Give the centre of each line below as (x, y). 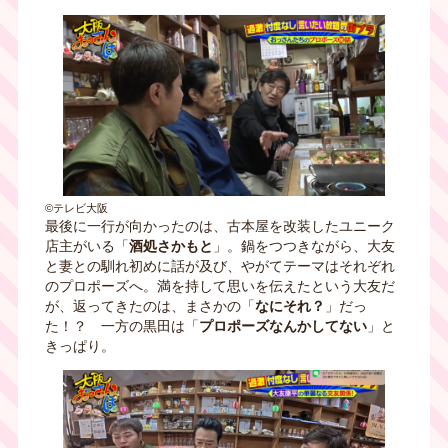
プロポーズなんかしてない (282, 326)
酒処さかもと (170, 246)
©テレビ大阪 (76, 208)
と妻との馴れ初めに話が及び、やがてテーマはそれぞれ (219, 266)
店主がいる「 (86, 246)
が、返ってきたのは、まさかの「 (149, 306)
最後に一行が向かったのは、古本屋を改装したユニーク (219, 226)
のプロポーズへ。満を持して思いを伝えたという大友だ (219, 286)
